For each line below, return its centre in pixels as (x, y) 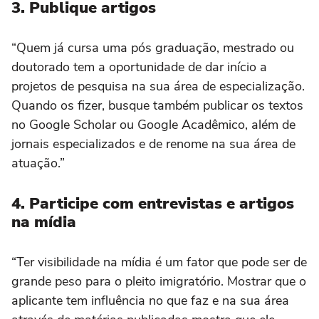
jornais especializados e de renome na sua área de (153, 144)
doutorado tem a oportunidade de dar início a (139, 67)
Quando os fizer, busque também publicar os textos (157, 106)
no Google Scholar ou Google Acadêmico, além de (153, 125)
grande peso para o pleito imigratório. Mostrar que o (159, 282)
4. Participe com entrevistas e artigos (153, 204)
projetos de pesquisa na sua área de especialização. (158, 87)
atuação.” (40, 163)
